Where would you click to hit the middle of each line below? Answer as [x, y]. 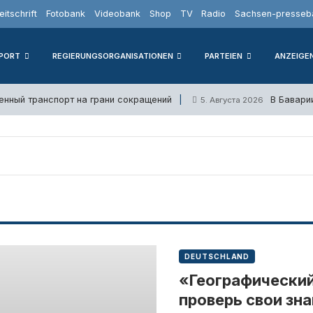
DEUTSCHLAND [217, 256]
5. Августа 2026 [232, 100]
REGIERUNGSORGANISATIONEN [112, 56]
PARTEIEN [224, 56]
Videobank [117, 14]
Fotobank [66, 14]
